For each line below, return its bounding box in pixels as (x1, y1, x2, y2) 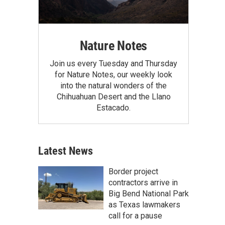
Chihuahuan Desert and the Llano (56, 91, 171, 101)
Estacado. (96, 102, 131, 113)
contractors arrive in (108, 177, 178, 187)
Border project (108, 166, 158, 176)
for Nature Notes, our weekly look (55, 69, 172, 79)
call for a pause (108, 210, 162, 220)
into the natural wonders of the (60, 80, 167, 90)
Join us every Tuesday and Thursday (50, 58, 177, 68)
